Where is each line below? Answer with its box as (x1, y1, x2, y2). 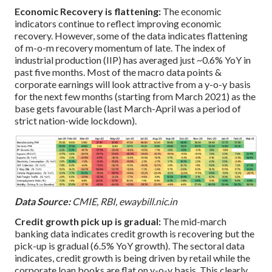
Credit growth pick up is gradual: (15, 215, 161, 227)
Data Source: (15, 195, 70, 207)
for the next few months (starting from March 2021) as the (15, 90, 256, 103)
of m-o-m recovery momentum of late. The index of (15, 42, 226, 54)
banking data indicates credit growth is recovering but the (15, 227, 254, 239)
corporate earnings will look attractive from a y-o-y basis (15, 78, 251, 90)
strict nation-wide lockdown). (15, 115, 137, 127)
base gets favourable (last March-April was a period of (15, 103, 241, 115)
